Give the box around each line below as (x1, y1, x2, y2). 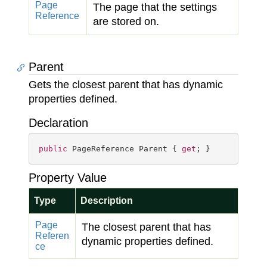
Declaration (29, 116, 88, 129)
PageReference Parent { (67, 144, 182, 153)
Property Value (29, 171, 107, 184)
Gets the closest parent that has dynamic (29, 79, 223, 91)
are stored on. (93, 15, 159, 27)
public (39, 144, 67, 153)
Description (80, 195, 133, 206)
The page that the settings (93, 1, 217, 13)
